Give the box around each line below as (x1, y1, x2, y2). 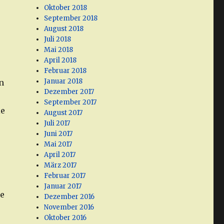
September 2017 (44, 98, 97, 107)
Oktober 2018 (44, 3, 87, 12)
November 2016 (44, 203, 94, 212)
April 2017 (44, 150, 76, 159)
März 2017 (44, 161, 77, 170)
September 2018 (44, 14, 98, 23)
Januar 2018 (44, 77, 83, 86)
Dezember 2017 (44, 87, 94, 96)
